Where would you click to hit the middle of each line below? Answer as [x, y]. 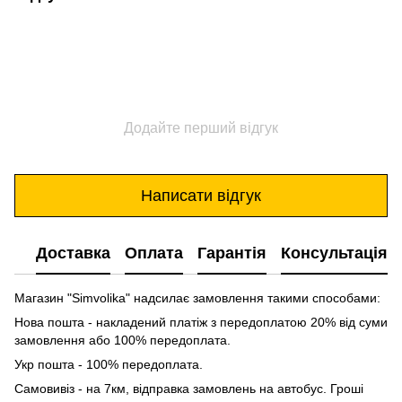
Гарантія [232, 253]
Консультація [334, 253]
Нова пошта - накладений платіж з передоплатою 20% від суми [201, 323]
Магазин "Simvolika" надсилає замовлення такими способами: [197, 298]
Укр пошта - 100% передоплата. [109, 365]
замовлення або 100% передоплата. [122, 341]
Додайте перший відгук [201, 128]
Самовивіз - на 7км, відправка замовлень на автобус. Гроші [189, 389]
